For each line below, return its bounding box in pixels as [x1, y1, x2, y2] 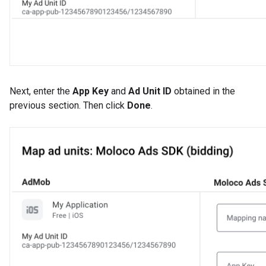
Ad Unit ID [128, 85, 172, 97]
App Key [72, 85, 109, 97]
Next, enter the [9, 85, 72, 97]
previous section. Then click [9, 100, 127, 112]
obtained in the [172, 85, 235, 97]
